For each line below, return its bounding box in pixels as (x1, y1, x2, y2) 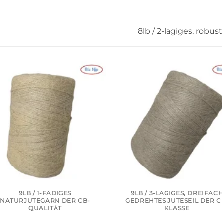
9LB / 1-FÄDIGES (18, 189, 71, 197)
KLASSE (164, 204, 190, 212)
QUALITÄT (28, 204, 62, 212)
